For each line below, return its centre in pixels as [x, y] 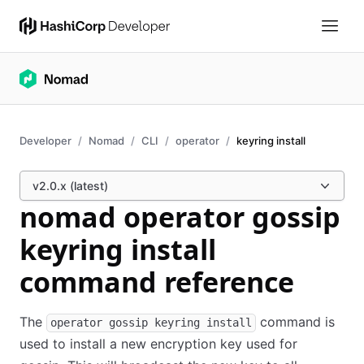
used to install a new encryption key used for [158, 344]
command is [295, 322]
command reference [157, 282]
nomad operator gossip [180, 217]
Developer [45, 141]
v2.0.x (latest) [70, 186]
